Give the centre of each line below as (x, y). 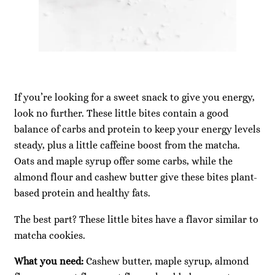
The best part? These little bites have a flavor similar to (136, 219)
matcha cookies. (50, 235)
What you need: (50, 261)
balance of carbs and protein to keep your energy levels (137, 130)
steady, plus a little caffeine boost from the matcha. (127, 145)
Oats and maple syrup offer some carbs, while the (123, 161)
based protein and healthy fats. (82, 193)
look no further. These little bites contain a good (121, 114)
